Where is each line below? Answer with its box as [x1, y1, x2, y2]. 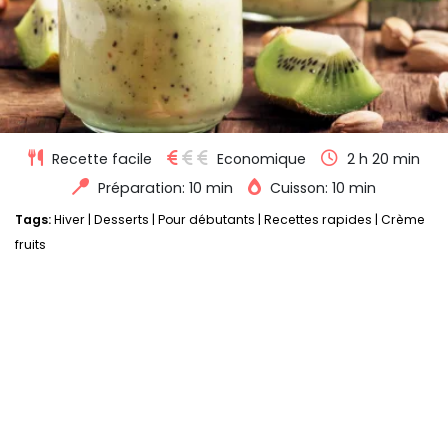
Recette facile [52, 149, 152, 170]
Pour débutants [158, 211, 255, 229]
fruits [15, 236, 46, 254]
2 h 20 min [347, 149, 420, 170]
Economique [217, 149, 306, 170]
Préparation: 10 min [98, 178, 233, 199]
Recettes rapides [264, 211, 372, 229]
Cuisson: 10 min [270, 178, 376, 199]
